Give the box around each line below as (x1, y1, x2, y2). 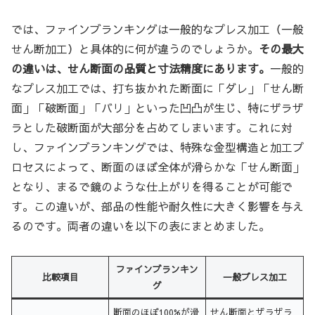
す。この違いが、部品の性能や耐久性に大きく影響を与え (11, 198, 304, 214)
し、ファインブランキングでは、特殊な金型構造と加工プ (11, 139, 304, 155)
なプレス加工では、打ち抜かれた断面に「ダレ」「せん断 (11, 80, 304, 96)
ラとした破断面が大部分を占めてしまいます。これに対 (11, 120, 292, 136)
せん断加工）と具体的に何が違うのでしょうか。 (11, 41, 259, 57)
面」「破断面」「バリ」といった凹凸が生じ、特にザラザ (11, 100, 304, 116)
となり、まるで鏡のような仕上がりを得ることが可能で (11, 179, 292, 195)
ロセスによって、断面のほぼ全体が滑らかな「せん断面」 (11, 159, 304, 175)
